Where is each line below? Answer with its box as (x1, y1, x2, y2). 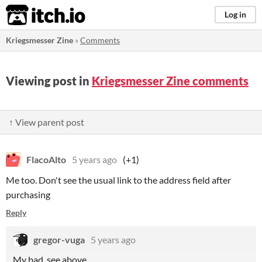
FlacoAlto (26, 154, 66, 165)
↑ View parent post (9, 116, 84, 127)
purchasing (6, 189, 50, 200)
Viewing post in (6, 74, 92, 88)
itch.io (5, 4, 57, 27)
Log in (225, 9, 246, 19)
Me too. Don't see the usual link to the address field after (6, 174, 231, 185)
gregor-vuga (33, 234, 85, 245)
